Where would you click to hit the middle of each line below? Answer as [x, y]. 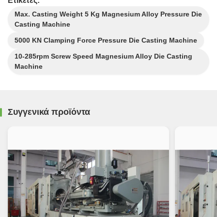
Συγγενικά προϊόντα [49, 112]
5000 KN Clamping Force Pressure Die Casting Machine [106, 40]
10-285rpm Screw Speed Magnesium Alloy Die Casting [103, 56]
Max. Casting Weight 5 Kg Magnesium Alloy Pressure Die [108, 14]
